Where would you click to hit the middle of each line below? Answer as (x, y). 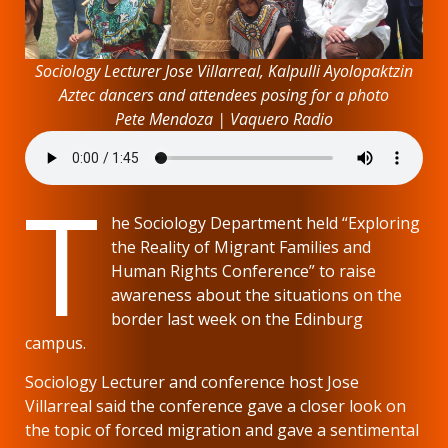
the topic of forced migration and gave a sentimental (222, 430)
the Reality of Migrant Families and (241, 247)
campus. (55, 343)
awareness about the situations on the (257, 295)
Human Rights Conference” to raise (244, 271)
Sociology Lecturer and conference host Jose (192, 382)
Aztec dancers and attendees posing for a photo (224, 95)
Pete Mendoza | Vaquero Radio (224, 119)
